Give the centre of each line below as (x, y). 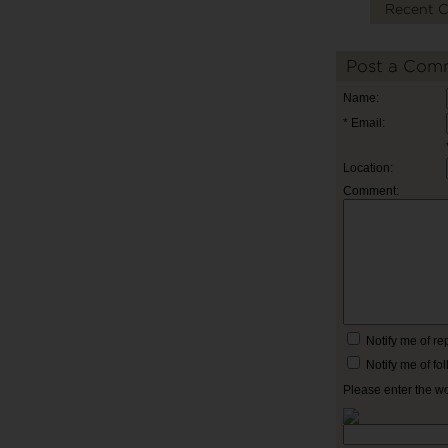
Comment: (371, 191)
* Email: (364, 123)
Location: (368, 168)
